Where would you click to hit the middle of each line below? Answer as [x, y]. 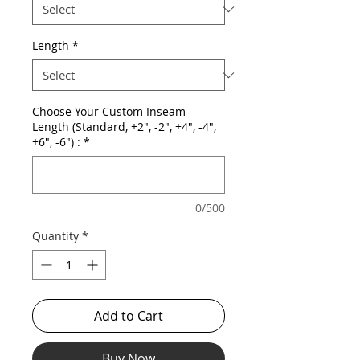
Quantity [55, 236]
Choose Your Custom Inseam [109, 111]
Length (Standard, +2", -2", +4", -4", [124, 127]
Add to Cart [129, 316]
